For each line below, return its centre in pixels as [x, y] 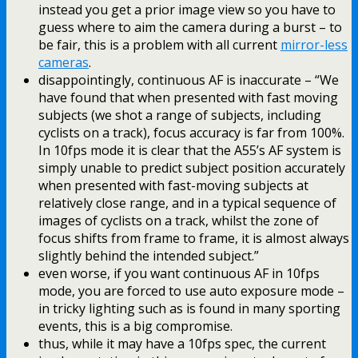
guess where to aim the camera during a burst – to [190, 27]
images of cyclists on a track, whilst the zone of [179, 220]
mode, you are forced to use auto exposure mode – [191, 290]
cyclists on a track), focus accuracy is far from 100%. [191, 132]
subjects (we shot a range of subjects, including [180, 115]
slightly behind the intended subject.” [149, 255]
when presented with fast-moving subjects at [173, 185]
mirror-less [314, 44]
